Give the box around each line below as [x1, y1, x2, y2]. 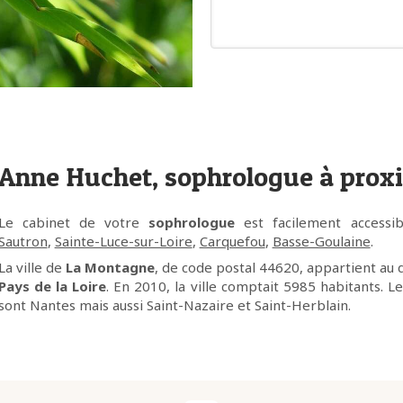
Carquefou [199, 232, 265, 250]
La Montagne [65, 258, 155, 276]
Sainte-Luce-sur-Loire [54, 232, 193, 250]
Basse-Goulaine [272, 232, 371, 250]
